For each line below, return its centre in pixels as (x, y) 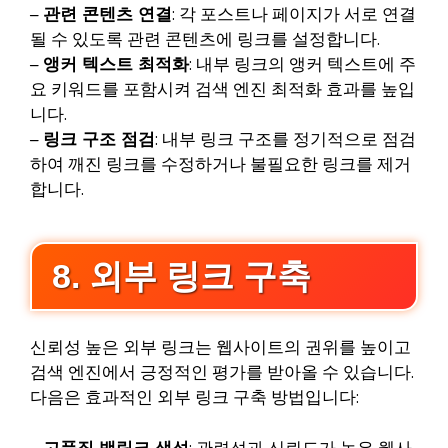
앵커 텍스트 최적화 (116, 64)
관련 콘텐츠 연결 (107, 14)
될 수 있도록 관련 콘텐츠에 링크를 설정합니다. (205, 39)
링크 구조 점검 (99, 139)
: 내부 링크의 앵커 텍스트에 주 (302, 64)
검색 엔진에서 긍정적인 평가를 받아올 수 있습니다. (222, 373)
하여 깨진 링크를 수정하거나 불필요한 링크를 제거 (220, 164)
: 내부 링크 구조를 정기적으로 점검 (285, 139)
